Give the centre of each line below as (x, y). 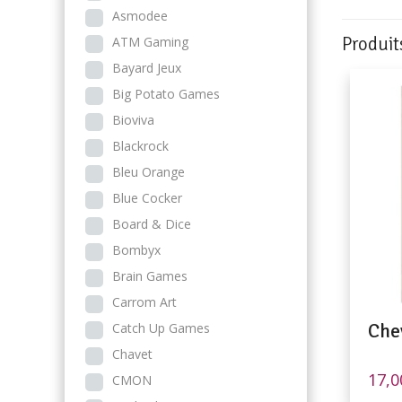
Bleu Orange (149, 172)
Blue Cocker (147, 198)
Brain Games (150, 276)
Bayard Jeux (147, 68)
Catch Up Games (161, 328)
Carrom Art (144, 302)
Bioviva (133, 120)
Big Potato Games (166, 94)
